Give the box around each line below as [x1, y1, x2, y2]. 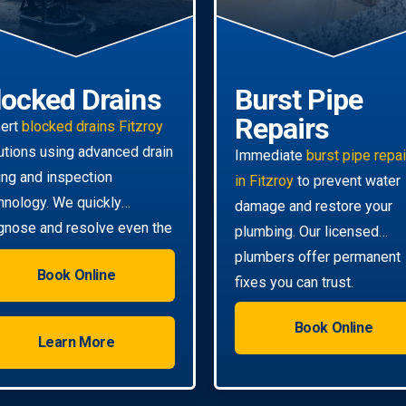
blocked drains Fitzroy [22, 117, 163, 135]
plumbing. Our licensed [235, 222, 379, 240]
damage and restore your [235, 197, 392, 215]
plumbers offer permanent [235, 247, 401, 266]
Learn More [37, 333, 115, 351]
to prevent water [294, 171, 401, 189]
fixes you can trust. [235, 273, 353, 291]
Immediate [235, 146, 306, 164]
